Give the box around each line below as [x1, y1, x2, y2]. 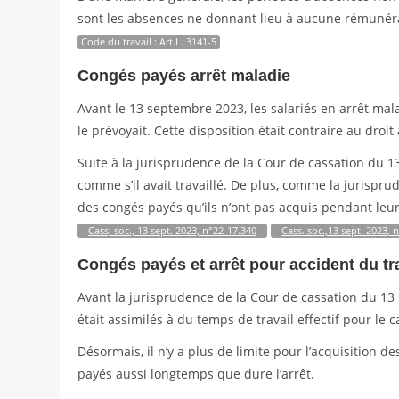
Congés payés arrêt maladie [77, 67, 291, 85]
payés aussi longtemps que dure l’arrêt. [77, 365, 315, 383]
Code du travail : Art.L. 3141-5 [81, 35, 217, 49]
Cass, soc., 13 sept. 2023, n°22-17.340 [88, 224, 257, 238]
